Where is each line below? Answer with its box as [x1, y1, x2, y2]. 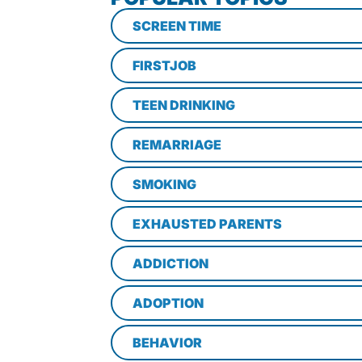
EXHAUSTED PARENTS [133, 216, 282, 232]
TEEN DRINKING [133, 97, 235, 113]
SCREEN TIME [133, 18, 221, 34]
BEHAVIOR [133, 335, 202, 351]
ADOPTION [133, 295, 204, 311]
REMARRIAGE [133, 137, 221, 153]
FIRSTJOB [133, 57, 196, 74]
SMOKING [133, 176, 196, 192]
